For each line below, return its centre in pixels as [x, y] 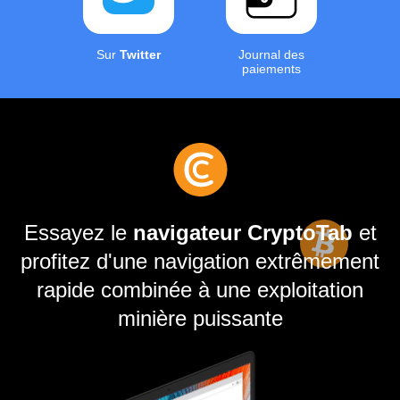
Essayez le [78, 233]
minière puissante [200, 318]
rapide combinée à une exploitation [200, 290]
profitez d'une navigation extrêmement [200, 261]
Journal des [271, 54]
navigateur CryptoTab [242, 233]
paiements [271, 69]
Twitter [140, 54]
